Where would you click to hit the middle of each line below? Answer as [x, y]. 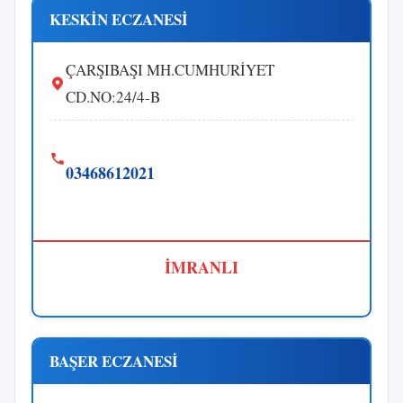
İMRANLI [201, 267]
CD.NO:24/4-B [113, 96]
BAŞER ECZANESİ [114, 361]
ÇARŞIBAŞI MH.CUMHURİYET [170, 69]
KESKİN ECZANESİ [119, 19]
